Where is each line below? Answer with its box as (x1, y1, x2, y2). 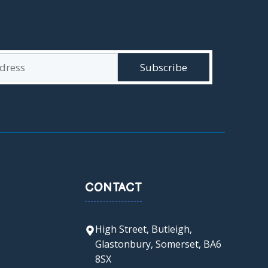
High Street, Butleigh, (95, 222, 192, 236)
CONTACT (84, 180, 142, 195)
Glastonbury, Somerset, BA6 (95, 237, 221, 251)
